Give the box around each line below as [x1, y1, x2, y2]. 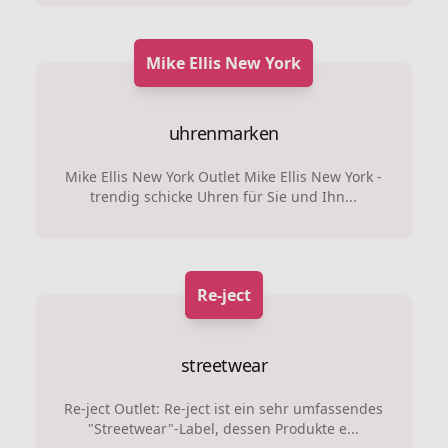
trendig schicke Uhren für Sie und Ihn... [90, 187, 358, 206]
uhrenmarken [168, 121, 279, 145]
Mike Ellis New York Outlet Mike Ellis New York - [65, 167, 383, 186]
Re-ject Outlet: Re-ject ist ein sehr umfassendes [64, 399, 384, 418]
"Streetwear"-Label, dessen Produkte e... [88, 419, 360, 438]
